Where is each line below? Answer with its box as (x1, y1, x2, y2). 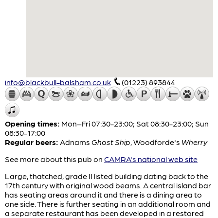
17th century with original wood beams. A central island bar (5, 180, 211, 190)
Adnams (60, 137, 91, 146)
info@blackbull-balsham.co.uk (5, 77, 111, 87)
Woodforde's (133, 137, 182, 146)
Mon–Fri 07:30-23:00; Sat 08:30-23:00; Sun (60, 118, 209, 128)
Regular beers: (5, 137, 58, 146)
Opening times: (5, 118, 60, 128)
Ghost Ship (91, 137, 130, 146)
